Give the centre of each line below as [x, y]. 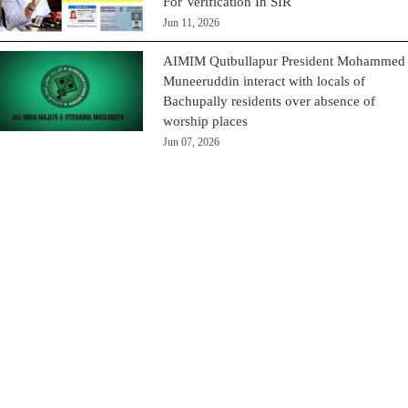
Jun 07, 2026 [192, 143]
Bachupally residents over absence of [270, 102]
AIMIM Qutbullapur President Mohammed [285, 61]
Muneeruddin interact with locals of [265, 82]
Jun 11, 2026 [192, 23]
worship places [206, 122]
